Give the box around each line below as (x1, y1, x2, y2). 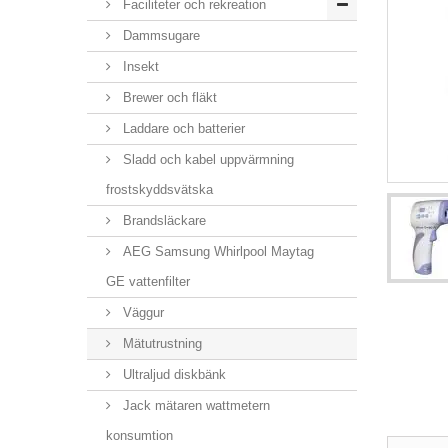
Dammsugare (119, 28, 200, 43)
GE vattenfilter (106, 274, 190, 289)
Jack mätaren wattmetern (119, 398, 270, 413)
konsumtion (106, 428, 173, 443)
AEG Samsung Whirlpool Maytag (119, 244, 314, 259)
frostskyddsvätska (106, 182, 213, 197)
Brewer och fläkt (119, 90, 217, 105)
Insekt (119, 59, 159, 74)
